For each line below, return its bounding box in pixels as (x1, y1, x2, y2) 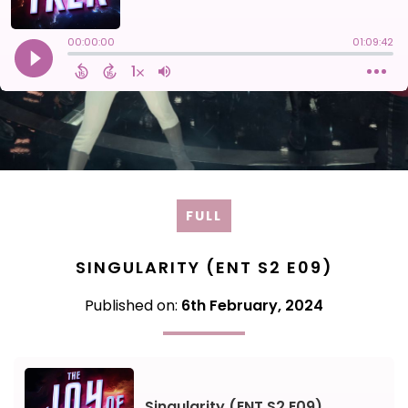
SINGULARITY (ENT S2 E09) (75, 256, 333, 279)
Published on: (85, 295, 181, 316)
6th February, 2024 (181, 295, 323, 316)
